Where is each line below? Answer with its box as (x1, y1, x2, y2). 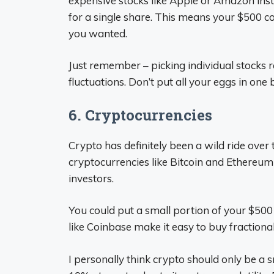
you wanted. (68, 26, 127, 40)
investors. (68, 171, 114, 185)
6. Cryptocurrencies (68, 105, 212, 125)
